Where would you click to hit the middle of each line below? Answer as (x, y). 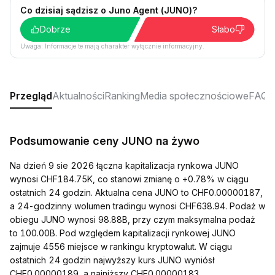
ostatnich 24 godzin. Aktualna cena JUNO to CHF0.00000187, (136, 192)
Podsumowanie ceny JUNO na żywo (105, 141)
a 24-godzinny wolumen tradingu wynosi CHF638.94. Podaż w (137, 206)
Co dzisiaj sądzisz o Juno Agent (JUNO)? (109, 10)
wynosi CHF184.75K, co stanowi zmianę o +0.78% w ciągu (129, 179)
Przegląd (31, 96)
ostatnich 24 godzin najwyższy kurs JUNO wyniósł (112, 260)
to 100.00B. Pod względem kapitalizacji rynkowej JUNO (123, 233)
